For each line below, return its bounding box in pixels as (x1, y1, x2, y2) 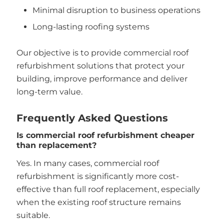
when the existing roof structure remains (16, 197, 181, 207)
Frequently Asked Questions (16, 112, 168, 124)
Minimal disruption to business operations (32, 5, 200, 15)
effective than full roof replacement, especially (16, 184, 200, 194)
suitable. (16, 210, 50, 220)
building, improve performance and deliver (16, 73, 187, 83)
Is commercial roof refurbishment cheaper (16, 130, 194, 140)
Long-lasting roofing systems (32, 21, 149, 31)
